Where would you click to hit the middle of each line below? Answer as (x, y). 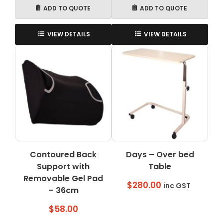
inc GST (177, 186)
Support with (63, 166)
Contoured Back (63, 154)
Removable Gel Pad (63, 178)
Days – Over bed (160, 154)
